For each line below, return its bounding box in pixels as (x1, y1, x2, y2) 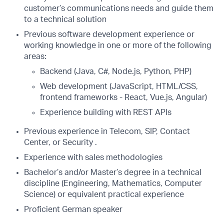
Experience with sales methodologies (24, 153, 162, 161)
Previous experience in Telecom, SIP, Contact (24, 127, 190, 135)
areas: (24, 52, 46, 60)
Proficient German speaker (24, 205, 122, 213)
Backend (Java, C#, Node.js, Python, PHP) (40, 67, 191, 75)
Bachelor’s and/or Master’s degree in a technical (24, 168, 201, 176)
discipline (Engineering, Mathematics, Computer (24, 179, 202, 187)
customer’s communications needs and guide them (24, 4, 213, 12)
